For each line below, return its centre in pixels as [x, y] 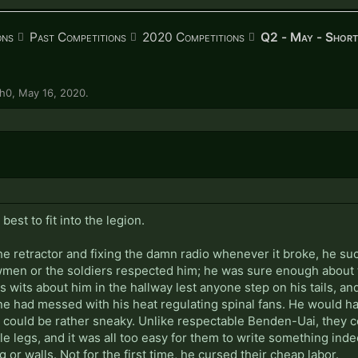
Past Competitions [78, 37]
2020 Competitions [193, 37]
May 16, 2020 [52, 92]
